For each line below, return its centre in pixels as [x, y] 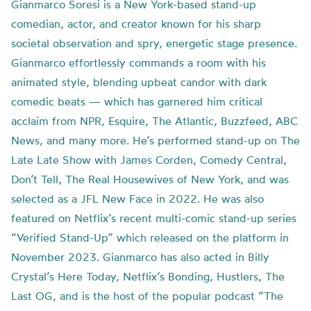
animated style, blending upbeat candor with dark [139, 82]
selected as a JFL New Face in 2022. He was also [137, 199]
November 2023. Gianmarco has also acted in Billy [140, 257]
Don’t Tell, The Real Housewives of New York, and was [150, 179]
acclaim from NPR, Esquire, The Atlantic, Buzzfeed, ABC [154, 121]
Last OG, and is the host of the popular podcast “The [147, 296]
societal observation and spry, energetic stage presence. [154, 43]
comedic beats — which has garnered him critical [137, 101]
